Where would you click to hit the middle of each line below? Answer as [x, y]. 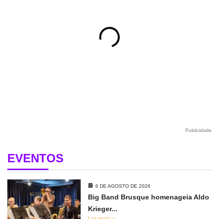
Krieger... [103, 209]
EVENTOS [35, 158]
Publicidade [198, 131]
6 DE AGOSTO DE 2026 [123, 186]
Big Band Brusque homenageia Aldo [149, 197]
